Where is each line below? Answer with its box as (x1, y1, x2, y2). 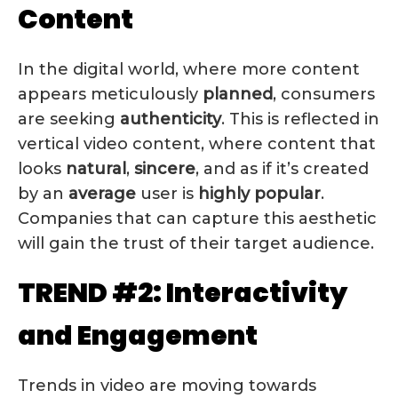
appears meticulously (18, 84, 203, 104)
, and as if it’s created (195, 158, 369, 179)
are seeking (18, 108, 120, 129)
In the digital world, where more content (18, 59, 360, 79)
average (68, 183, 136, 203)
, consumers (273, 84, 375, 104)
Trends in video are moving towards (18, 375, 316, 395)
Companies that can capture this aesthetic (18, 208, 377, 228)
